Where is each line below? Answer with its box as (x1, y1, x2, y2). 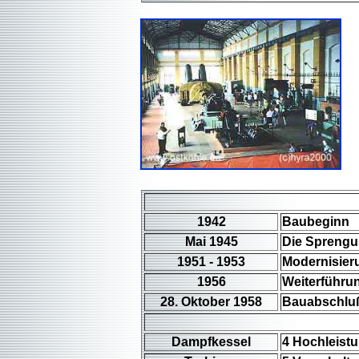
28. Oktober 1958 (160, 295, 262, 309)
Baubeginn (282, 215, 349, 228)
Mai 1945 (184, 235, 238, 248)
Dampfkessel (171, 335, 251, 349)
